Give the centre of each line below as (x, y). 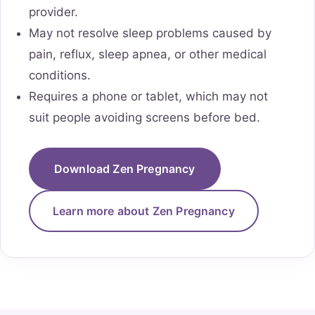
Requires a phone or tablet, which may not (148, 97)
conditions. (60, 76)
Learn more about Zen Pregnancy (144, 211)
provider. (53, 12)
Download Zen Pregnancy (125, 169)
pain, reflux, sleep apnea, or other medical (148, 54)
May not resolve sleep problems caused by (150, 33)
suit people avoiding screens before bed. (144, 118)
